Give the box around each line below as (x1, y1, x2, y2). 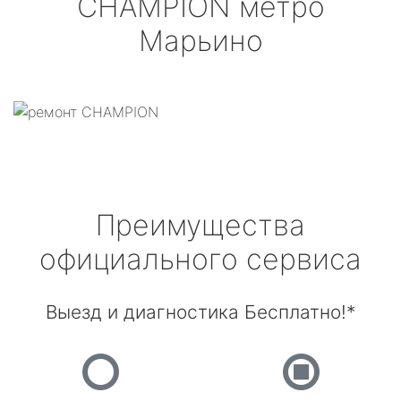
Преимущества (96, 208, 305, 243)
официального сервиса (39, 242, 362, 277)
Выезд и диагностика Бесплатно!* (46, 301, 355, 323)
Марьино (138, 23, 263, 58)
